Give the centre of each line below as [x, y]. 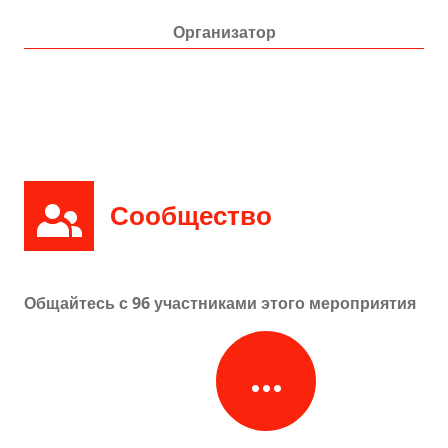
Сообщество [191, 216]
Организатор [224, 32]
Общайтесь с [78, 303]
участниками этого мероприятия [283, 303]
